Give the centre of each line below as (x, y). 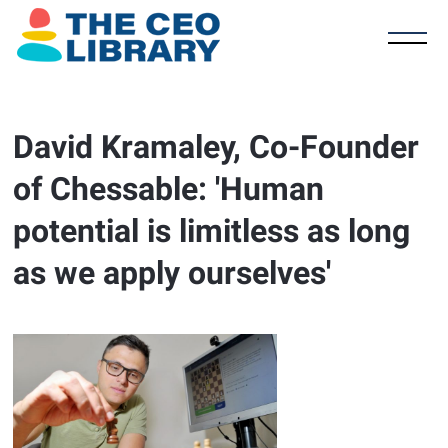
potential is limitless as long (212, 231)
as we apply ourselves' (172, 273)
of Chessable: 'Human (169, 189)
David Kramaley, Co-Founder (216, 147)
